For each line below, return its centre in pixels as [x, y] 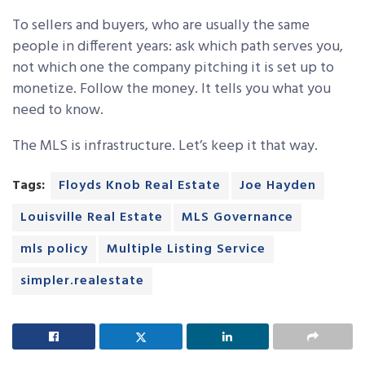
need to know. [58, 111]
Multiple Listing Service [186, 250]
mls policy [54, 250]
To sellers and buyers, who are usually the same [161, 26]
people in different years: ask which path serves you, [178, 47]
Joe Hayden [278, 186]
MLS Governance [237, 218]
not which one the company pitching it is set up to [173, 68]
